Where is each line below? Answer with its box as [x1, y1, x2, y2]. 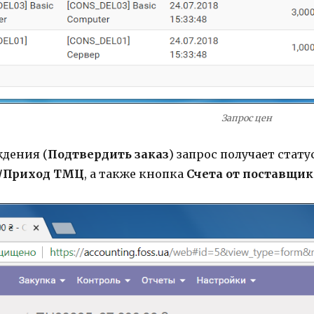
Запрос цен [221, 112, 272, 124]
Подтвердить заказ [47, 147, 169, 162]
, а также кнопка [83, 167, 186, 182]
